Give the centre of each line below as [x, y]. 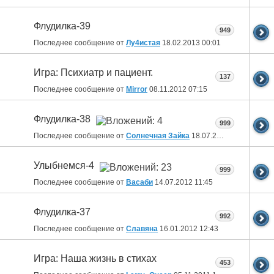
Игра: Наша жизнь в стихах [95, 259]
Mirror [137, 89]
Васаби [139, 182]
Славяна [142, 229]
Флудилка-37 [62, 212]
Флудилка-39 [62, 26]
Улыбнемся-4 [64, 166]
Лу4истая [143, 43]
